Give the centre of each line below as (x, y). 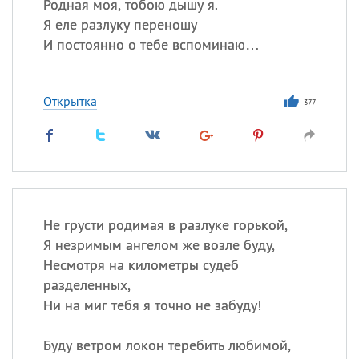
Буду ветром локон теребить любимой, (167, 345)
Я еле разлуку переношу (120, 24)
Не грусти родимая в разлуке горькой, (165, 225)
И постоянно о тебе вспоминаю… (151, 44)
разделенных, (87, 285)
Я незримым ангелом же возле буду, (159, 245)
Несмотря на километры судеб (141, 265)
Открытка (70, 101)
